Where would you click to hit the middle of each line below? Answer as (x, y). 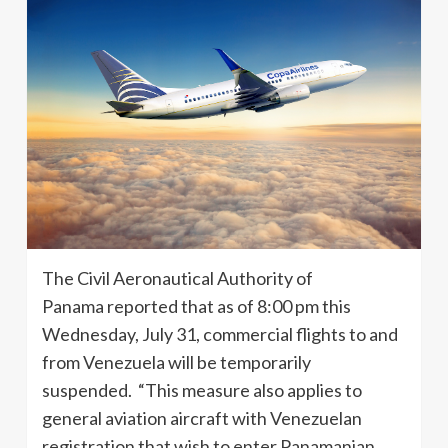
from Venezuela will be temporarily (176, 362)
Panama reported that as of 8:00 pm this (196, 306)
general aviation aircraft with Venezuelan (202, 418)
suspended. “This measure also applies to (202, 390)
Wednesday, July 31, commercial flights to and (220, 334)
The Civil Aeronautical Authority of (177, 278)
